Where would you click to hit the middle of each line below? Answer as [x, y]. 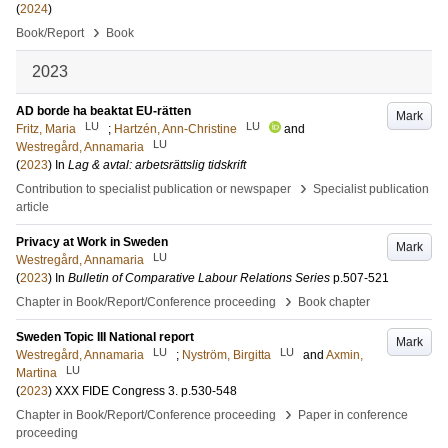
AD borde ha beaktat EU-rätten [103, 111]
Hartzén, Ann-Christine [175, 129]
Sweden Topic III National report [105, 337]
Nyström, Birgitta [226, 355]
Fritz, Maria [46, 129]
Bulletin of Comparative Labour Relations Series [199, 278]
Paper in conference [353, 415]
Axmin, [344, 355]
